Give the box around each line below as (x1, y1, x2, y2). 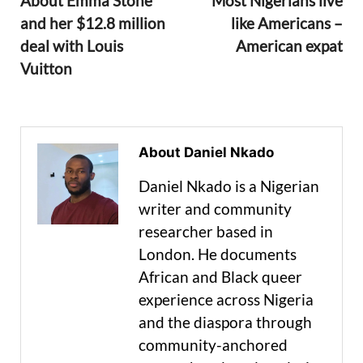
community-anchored (139, 335, 288, 355)
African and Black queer (139, 267, 302, 287)
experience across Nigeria (139, 290, 314, 310)
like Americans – (231, 14, 343, 33)
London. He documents (139, 245, 297, 264)
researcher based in (139, 222, 273, 241)
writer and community (139, 199, 292, 219)
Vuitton (20, 59, 72, 79)
